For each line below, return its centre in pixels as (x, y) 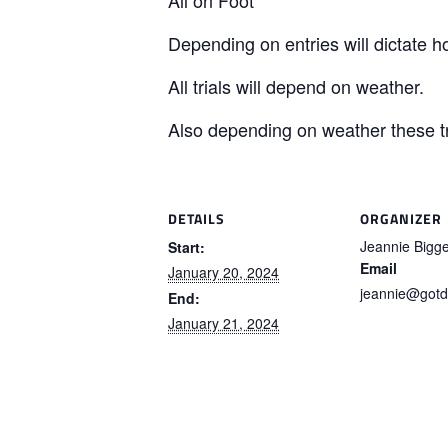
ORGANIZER (401, 218)
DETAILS (196, 218)
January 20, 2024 (223, 271)
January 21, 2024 (223, 322)
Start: (186, 246)
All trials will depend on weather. (296, 85)
